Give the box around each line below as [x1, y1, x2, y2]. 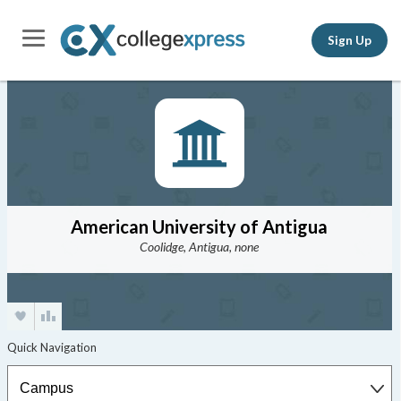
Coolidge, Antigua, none [140, 239, 260, 254]
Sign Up [328, 32, 371, 47]
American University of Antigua [71, 216, 328, 237]
